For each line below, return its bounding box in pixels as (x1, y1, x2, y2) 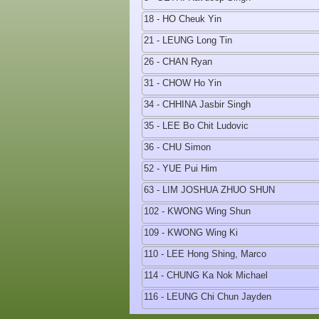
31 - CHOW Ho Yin (144, 78, 221, 88)
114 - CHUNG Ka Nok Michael (144, 270, 268, 281)
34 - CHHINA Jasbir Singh (144, 99, 251, 110)
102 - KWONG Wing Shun (144, 206, 251, 216)
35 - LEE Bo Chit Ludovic (144, 120, 249, 131)
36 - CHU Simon (144, 142, 211, 152)
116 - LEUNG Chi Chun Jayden (144, 291, 271, 302)
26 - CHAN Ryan (144, 56, 212, 67)
